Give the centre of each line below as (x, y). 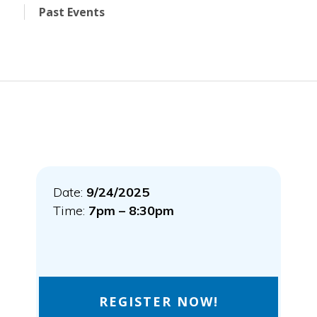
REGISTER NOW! (158, 302)
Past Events (72, 12)
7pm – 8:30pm (132, 211)
